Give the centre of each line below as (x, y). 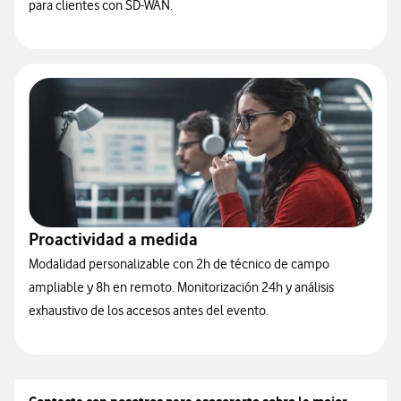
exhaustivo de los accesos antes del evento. (149, 311)
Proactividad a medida (113, 239)
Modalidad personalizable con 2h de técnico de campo (179, 264)
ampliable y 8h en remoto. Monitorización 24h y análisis (181, 287)
